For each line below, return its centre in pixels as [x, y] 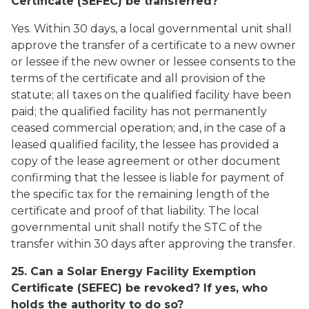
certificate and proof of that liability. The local [135, 211]
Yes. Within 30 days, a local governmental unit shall [151, 29]
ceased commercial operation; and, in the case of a [148, 128]
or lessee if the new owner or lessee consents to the [153, 62]
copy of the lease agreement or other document [146, 161]
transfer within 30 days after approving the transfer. [153, 244]
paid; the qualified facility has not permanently [139, 111]
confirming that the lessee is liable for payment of [148, 178]
